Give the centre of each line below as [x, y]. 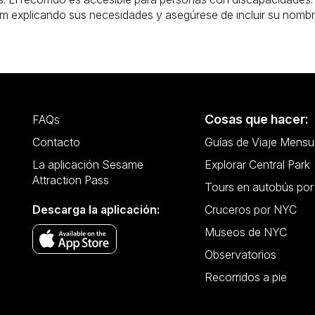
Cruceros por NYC [250, 210]
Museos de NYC [245, 232]
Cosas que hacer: [256, 120]
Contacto [57, 142]
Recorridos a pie [245, 277]
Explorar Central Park [257, 165]
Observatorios [240, 255]
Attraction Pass [71, 180]
